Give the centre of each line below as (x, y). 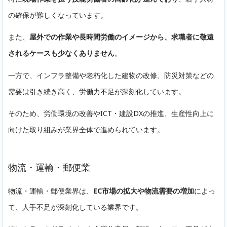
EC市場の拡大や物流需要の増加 (144, 191)
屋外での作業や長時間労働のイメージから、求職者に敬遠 (122, 37)
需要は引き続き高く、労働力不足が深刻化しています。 (97, 91)
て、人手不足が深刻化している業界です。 (75, 207)
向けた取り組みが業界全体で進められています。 (86, 129)
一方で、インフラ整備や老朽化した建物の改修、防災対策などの (111, 75)
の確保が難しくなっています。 (58, 15)
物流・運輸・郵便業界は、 (51, 191)
